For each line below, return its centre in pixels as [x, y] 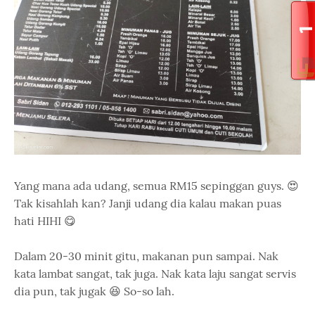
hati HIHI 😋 [45, 221]
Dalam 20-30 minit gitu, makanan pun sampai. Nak [146, 256]
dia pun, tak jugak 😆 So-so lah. [96, 291]
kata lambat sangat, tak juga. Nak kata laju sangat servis [155, 274]
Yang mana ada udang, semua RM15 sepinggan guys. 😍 [156, 186]
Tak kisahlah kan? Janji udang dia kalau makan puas [148, 203]
